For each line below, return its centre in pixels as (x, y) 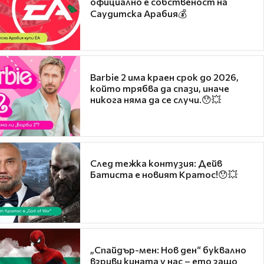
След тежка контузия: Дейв (156, 163)
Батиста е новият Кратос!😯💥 (164, 174)
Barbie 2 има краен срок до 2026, (164, 77)
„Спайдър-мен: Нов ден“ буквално (168, 249)
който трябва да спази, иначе (160, 88)
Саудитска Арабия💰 (138, 14)
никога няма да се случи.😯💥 (156, 99)
